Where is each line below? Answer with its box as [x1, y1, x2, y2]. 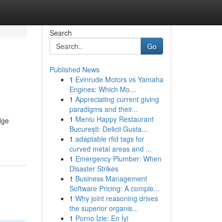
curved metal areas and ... [69, 144, 152, 154]
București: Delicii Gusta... [69, 124, 148, 134]
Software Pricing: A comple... [69, 183, 160, 193]
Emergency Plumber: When [75, 154, 162, 164]
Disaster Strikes [69, 164, 118, 173]
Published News [49, 64, 100, 74]
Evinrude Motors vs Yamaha [75, 74, 164, 84]
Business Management [75, 173, 147, 183]
